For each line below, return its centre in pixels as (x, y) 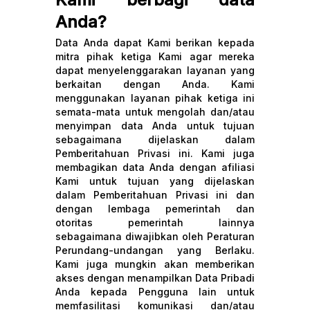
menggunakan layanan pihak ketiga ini (155, 98)
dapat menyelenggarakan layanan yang (155, 70)
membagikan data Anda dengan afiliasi (155, 167)
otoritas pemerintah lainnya (155, 222)
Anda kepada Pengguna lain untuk (155, 292)
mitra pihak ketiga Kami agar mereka (155, 56)
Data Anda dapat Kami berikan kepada (155, 43)
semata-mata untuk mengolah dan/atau (155, 112)
